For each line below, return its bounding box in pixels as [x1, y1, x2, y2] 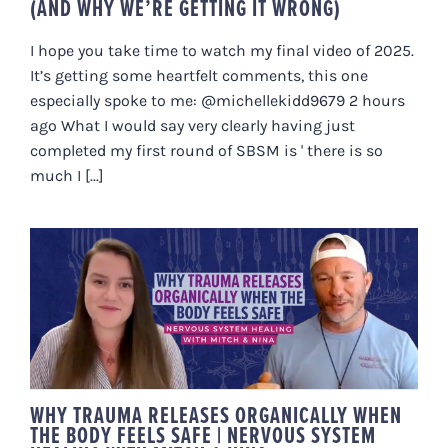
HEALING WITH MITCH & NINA [78, 331, 370, 354]
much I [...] [30, 165, 104, 185]
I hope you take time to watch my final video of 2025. [30, 40, 418, 60]
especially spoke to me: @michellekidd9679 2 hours [30, 90, 405, 110]
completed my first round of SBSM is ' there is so [30, 140, 383, 160]
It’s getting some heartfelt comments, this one [30, 65, 368, 85]
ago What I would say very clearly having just [30, 115, 355, 135]
